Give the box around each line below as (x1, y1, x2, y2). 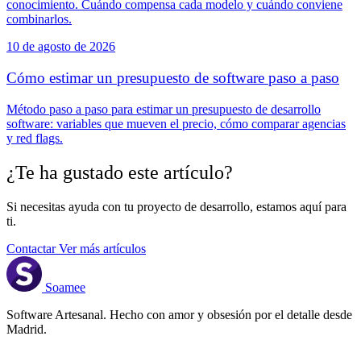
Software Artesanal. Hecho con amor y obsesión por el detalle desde (6, 307, 352, 322)
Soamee (45, 280, 85, 294)
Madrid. (6, 322, 47, 336)
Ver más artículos (59, 241, 146, 255)
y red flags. (6, 131, 63, 145)
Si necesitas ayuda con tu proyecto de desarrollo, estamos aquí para (6, 199, 346, 214)
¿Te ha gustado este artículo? (6, 161, 233, 183)
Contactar (6, 241, 59, 255)
